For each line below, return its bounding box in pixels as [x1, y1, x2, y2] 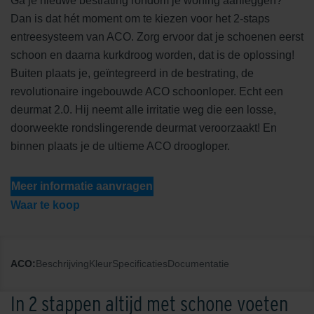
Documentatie [168, 257, 229, 269]
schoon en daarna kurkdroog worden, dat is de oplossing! [11, 48, 294, 61]
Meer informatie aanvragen [11, 179, 153, 192]
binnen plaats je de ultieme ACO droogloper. [11, 139, 230, 152]
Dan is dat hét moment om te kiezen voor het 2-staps [11, 12, 270, 25]
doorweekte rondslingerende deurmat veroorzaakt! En [11, 121, 277, 134]
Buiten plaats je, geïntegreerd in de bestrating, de [11, 67, 254, 79]
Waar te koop [11, 198, 80, 211]
